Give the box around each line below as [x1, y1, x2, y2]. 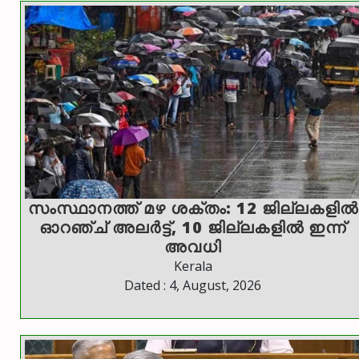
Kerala [173, 256, 212, 275]
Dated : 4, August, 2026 [124, 276, 261, 294]
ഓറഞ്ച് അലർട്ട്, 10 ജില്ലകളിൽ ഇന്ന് [39, 216, 346, 238]
